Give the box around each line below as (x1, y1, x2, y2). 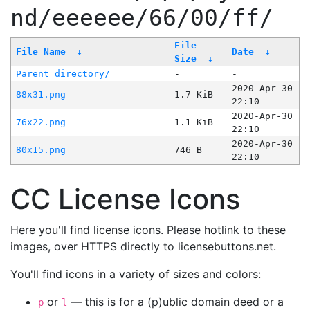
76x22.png (15, 117, 66, 128)
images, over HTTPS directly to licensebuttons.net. (10, 239, 276, 254)
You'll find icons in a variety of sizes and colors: (10, 267, 261, 282)
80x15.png (15, 145, 66, 156)
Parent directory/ (15, 69, 110, 80)
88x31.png (15, 89, 66, 100)
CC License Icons (10, 182, 240, 217)
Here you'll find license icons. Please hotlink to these (10, 223, 286, 237)
